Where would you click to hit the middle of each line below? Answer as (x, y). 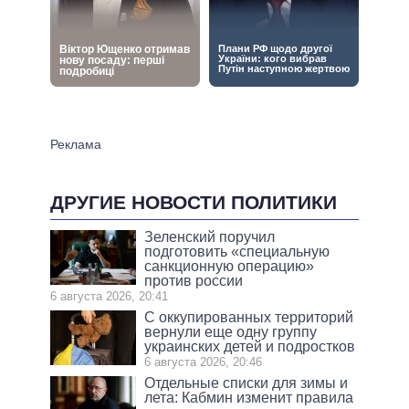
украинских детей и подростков (250, 346)
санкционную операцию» (230, 266)
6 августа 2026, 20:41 (109, 296)
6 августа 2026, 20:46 (204, 362)
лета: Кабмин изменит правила (249, 397)
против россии (194, 280)
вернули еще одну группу (231, 331)
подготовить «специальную (237, 251)
